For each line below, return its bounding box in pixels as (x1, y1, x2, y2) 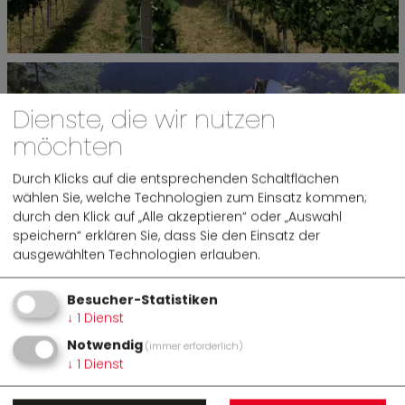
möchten (13, 128, 123, 165)
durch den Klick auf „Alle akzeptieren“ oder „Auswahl (13, 207, 342, 226)
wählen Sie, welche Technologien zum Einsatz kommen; (13, 188, 367, 207)
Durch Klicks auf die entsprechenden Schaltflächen (13, 169, 339, 188)
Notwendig (67, 335, 143, 354)
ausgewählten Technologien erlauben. (13, 245, 260, 264)
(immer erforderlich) (145, 338, 244, 353)
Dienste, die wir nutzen (13, 101, 276, 137)
